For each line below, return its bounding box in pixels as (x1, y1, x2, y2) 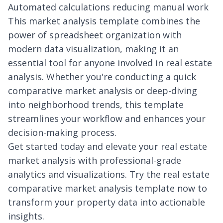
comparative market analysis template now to (8, 182, 207, 194)
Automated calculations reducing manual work (8, 1, 209, 13)
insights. (8, 210, 44, 222)
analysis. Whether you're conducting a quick (8, 71, 196, 83)
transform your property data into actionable (8, 196, 205, 208)
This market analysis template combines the (8, 15, 200, 27)
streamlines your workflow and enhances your (8, 112, 206, 124)
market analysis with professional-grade (8, 154, 181, 166)
